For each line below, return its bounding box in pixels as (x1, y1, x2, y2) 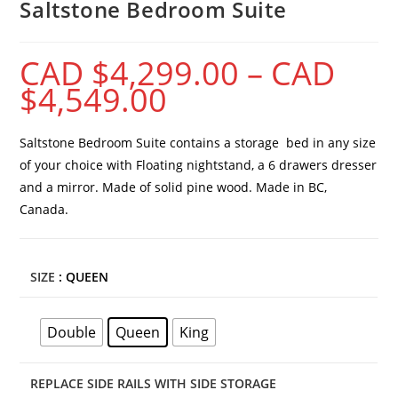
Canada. (20, 200, 69, 218)
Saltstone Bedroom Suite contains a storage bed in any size (20, 133, 377, 151)
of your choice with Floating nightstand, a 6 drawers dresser (20, 155, 378, 173)
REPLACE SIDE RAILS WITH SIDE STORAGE (30, 374, 277, 392)
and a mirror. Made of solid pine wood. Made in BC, (20, 178, 328, 195)
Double (47, 322, 97, 342)
